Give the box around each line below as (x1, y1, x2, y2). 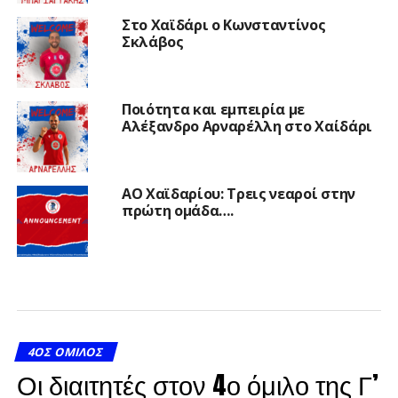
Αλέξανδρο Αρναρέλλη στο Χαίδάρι (121, 115, 372, 136)
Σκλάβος (121, 31, 184, 52)
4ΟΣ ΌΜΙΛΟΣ (26, 343, 107, 360)
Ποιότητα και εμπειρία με (121, 99, 306, 119)
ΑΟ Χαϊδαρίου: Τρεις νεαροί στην (121, 183, 355, 203)
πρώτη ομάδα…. (121, 200, 234, 220)
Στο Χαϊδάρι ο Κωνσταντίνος (121, 14, 326, 35)
